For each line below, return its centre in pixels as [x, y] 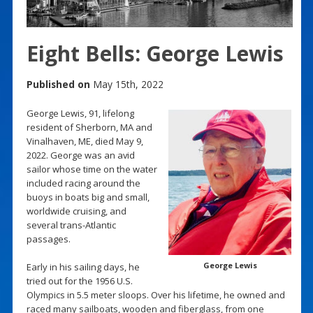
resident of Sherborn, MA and [89, 127]
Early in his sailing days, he [83, 267]
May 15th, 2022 [126, 84]
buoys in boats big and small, [88, 197]
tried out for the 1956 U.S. [79, 281]
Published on [58, 84]
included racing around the [83, 183]
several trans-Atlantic [71, 225]
